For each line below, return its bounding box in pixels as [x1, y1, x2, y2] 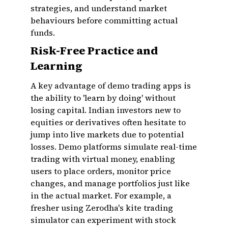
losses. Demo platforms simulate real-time [31, 141, 197, 152]
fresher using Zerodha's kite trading [31, 202, 173, 213]
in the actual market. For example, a [31, 190, 172, 201]
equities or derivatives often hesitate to [31, 117, 186, 128]
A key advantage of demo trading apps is [31, 80, 191, 91]
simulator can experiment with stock [31, 214, 176, 225]
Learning [31, 58, 82, 73]
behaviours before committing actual [31, 15, 178, 26]
